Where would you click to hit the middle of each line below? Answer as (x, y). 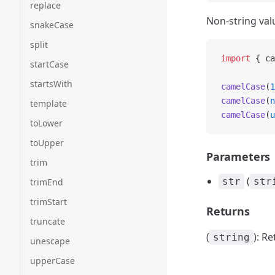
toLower (46, 123)
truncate (48, 221)
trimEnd (47, 182)
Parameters (238, 157)
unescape (50, 241)
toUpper (47, 143)
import (236, 58)
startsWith (51, 84)
